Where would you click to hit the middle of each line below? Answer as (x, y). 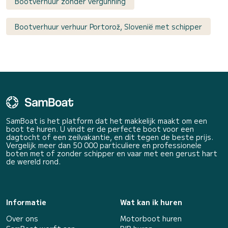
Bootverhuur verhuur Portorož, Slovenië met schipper (108, 26)
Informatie (26, 202)
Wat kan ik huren (151, 202)
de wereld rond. (33, 161)
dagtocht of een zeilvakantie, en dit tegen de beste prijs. (110, 137)
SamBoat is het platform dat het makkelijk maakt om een (107, 120)
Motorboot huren (151, 218)
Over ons (22, 218)
